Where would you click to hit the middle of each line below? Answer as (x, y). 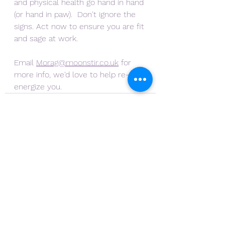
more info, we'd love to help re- (72, 75)
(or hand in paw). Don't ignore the (76, 14)
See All (145, 167)
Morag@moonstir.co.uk (77, 63)
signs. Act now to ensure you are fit (80, 26)
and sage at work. (46, 38)
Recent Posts (32, 168)
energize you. (38, 87)
